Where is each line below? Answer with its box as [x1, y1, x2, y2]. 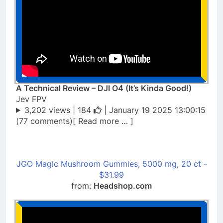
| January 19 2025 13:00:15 [101, 105, 206, 115]
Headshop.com [94, 180, 152, 191]
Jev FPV [16, 94, 47, 104]
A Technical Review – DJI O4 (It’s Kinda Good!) [16, 83, 192, 93]
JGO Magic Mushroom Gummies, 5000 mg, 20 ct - [16, 158, 207, 169]
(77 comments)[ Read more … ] [16, 115, 133, 126]
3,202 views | [24, 105, 78, 115]
